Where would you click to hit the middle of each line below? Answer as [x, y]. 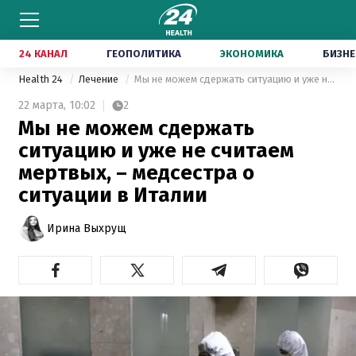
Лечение [100, 79]
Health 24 [42, 79]
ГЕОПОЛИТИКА [144, 54]
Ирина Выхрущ [87, 228]
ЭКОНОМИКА [252, 54]
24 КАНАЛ [43, 54]
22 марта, [42, 105]
